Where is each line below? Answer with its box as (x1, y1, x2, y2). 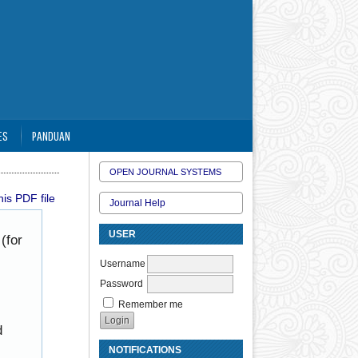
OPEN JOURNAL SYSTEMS (109, 167, 221, 177)
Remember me (118, 299, 183, 310)
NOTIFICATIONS (109, 344, 181, 356)
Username (100, 258, 145, 269)
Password (100, 278, 143, 289)
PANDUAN (31, 128, 70, 143)
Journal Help (109, 197, 165, 209)
